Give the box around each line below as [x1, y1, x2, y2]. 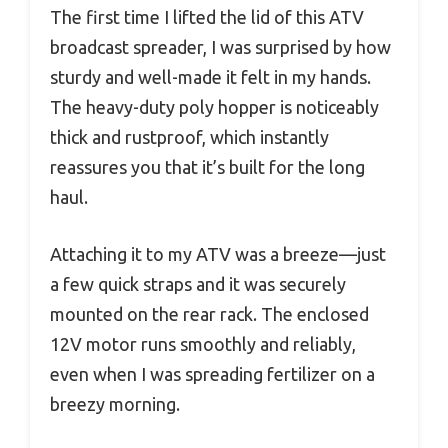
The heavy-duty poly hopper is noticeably [50, 97, 379, 118]
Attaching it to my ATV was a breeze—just [50, 244, 386, 265]
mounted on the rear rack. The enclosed [50, 304, 369, 325]
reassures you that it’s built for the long [50, 157, 365, 178]
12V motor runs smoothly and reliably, [50, 334, 356, 355]
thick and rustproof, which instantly [50, 127, 329, 148]
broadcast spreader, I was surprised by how [50, 37, 391, 58]
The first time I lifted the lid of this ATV [50, 7, 364, 28]
